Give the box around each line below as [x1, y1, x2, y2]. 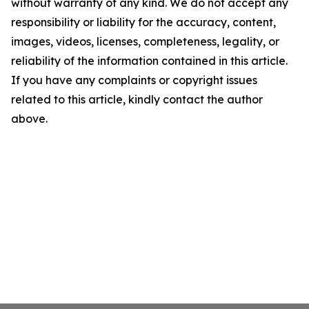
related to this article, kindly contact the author [11, 92, 263, 106]
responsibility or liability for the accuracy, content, [11, 15, 276, 29]
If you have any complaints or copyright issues [11, 73, 257, 87]
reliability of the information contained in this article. [11, 54, 288, 68]
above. [11, 112, 48, 126]
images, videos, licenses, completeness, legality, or [11, 34, 279, 48]
